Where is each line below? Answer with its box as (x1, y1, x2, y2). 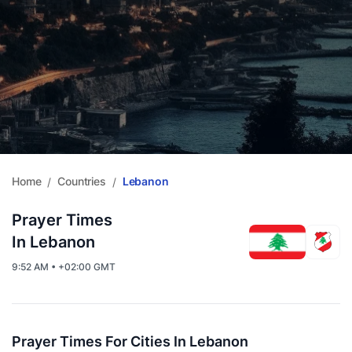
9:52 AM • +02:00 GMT (12, 261, 115, 273)
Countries (57, 174, 106, 188)
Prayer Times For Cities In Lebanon (12, 333, 248, 350)
